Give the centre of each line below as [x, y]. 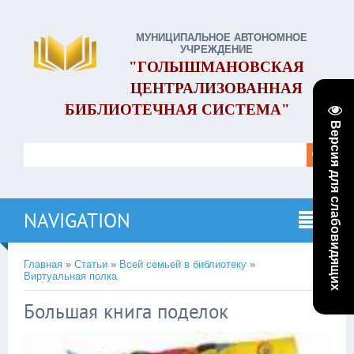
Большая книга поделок [126, 311]
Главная [43, 264]
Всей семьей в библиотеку [183, 264]
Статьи [91, 264]
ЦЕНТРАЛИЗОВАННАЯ [217, 88]
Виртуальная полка [70, 276]
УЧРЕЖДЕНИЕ [217, 49]
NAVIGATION [77, 220]
